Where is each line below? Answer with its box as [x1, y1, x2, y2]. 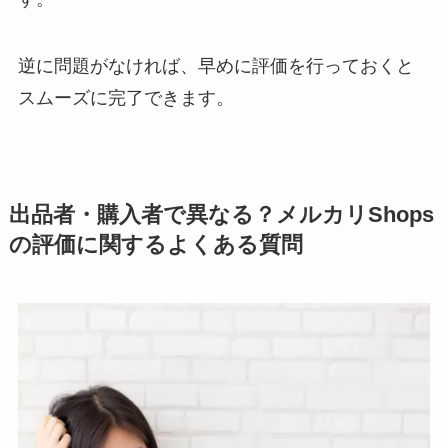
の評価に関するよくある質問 [8, 233, 303, 258]
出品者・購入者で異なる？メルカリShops [8, 203, 434, 228]
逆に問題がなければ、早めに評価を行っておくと [17, 56, 414, 77]
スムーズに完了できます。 [17, 88, 234, 109]
